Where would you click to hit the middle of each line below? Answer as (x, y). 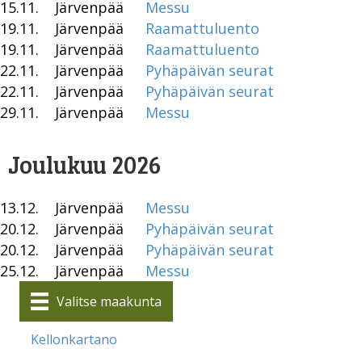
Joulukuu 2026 (84, 164)
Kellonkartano (74, 340)
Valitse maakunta (109, 301)
